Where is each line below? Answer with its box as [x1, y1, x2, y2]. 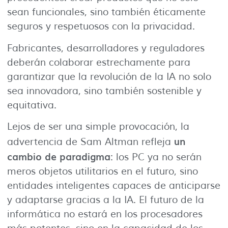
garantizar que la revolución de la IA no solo [7, 70, 211, 83]
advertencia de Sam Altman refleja [7, 136, 174, 149]
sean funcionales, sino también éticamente [7, 6, 206, 19]
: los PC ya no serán [110, 151, 202, 164]
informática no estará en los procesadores [7, 208, 203, 221]
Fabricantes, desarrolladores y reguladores [7, 42, 205, 54]
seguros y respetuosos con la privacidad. [7, 20, 195, 33]
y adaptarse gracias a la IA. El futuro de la [7, 194, 204, 207]
